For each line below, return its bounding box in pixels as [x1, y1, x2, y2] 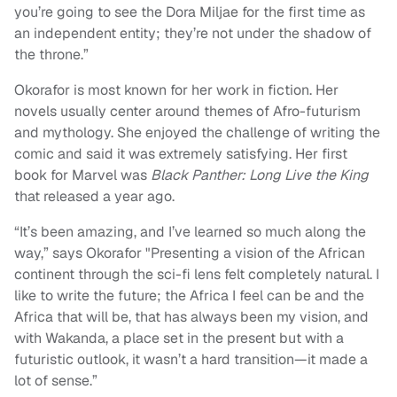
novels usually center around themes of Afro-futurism [14, 102, 361, 121]
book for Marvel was [14, 166, 151, 185]
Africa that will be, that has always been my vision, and [14, 307, 369, 327]
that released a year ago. [14, 187, 178, 206]
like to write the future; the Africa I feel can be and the [14, 286, 364, 306]
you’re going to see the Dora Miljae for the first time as [14, 3, 365, 22]
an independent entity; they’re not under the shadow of [14, 24, 371, 43]
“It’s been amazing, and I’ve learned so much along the [14, 222, 366, 242]
